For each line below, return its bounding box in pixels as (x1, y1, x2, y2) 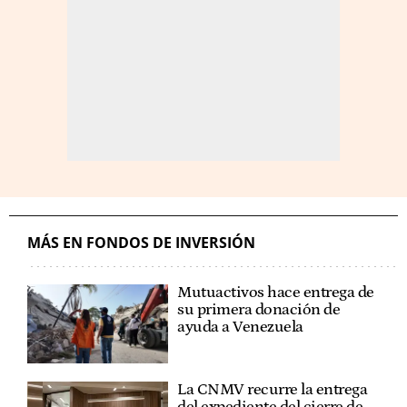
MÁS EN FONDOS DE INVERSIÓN (27, 232, 255, 253)
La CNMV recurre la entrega (177, 381, 368, 400)
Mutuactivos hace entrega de (177, 283, 374, 302)
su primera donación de (177, 300, 341, 319)
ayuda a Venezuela (177, 317, 303, 336)
